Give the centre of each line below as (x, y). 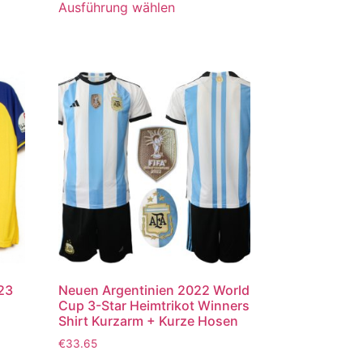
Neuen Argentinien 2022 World (154, 290)
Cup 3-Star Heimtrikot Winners (154, 305)
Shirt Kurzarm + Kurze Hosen (149, 320)
